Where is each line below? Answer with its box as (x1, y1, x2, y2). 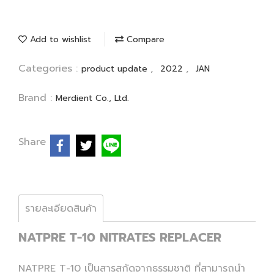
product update (81, 62, 150, 75)
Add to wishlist (27, 33, 91, 46)
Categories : (18, 61, 81, 76)
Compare (124, 33, 165, 46)
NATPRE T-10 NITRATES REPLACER (18, 228, 221, 246)
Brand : (18, 91, 56, 105)
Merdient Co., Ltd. (56, 92, 129, 105)
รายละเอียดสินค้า (25, 201, 97, 216)
